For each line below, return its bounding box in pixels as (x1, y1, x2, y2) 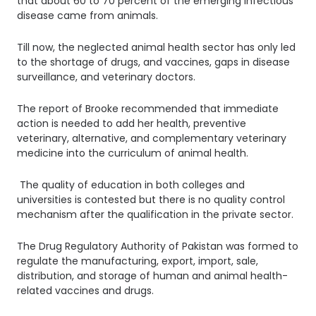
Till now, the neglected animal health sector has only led (17, 39, 296, 54)
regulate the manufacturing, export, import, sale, (17, 253, 258, 268)
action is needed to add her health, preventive (17, 116, 246, 130)
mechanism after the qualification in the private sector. (17, 207, 293, 221)
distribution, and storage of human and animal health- (17, 268, 288, 283)
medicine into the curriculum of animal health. (17, 145, 248, 160)
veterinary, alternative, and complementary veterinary (17, 130, 286, 145)
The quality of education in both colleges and (17, 177, 245, 192)
